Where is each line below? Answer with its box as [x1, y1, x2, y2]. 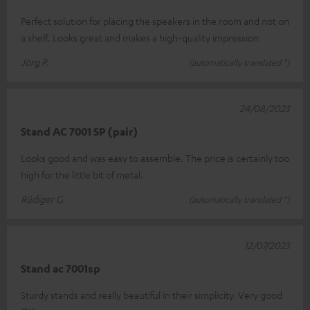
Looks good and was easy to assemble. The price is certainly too [21, 151, 289, 164]
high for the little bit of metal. [21, 167, 143, 181]
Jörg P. [21, 55, 48, 68]
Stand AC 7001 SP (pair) [21, 124, 138, 138]
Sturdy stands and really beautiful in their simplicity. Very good [21, 288, 282, 301]
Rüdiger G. [21, 192, 65, 205]
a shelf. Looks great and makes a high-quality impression [21, 30, 259, 44]
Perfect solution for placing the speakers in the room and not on [21, 14, 289, 27]
